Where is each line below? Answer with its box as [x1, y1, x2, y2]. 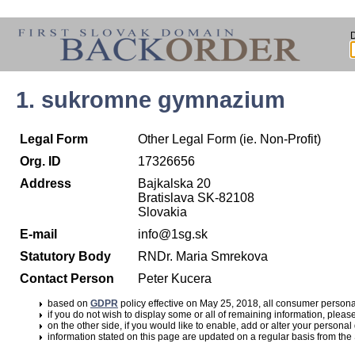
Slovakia [138, 205, 187, 219]
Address [20, 177, 71, 191]
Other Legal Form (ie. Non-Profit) [138, 132, 321, 147]
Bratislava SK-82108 [138, 191, 254, 205]
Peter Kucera [138, 272, 212, 286]
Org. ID [20, 155, 61, 169]
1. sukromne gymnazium [16, 87, 285, 113]
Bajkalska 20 [138, 177, 211, 191]
